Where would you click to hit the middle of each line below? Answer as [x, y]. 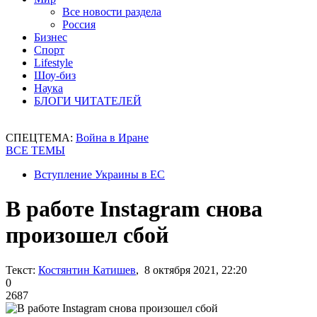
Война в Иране [112, 138]
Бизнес [51, 37]
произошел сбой [87, 235]
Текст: [21, 270]
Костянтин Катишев [87, 270]
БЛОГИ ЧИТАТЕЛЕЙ [88, 101]
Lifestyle [53, 63]
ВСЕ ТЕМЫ [35, 150]
